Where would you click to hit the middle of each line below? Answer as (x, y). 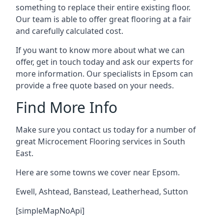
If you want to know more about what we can (100, 50)
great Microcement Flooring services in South (100, 141)
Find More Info (67, 107)
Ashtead (54, 192)
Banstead (91, 192)
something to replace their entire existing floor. (103, 7)
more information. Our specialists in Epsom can (104, 74)
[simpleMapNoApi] (50, 211)
